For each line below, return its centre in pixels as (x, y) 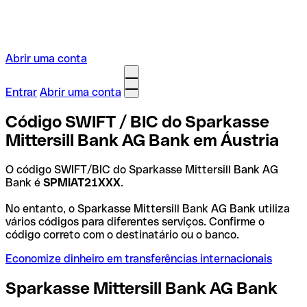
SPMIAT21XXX (82, 182)
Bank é (24, 182)
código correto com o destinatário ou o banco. (122, 234)
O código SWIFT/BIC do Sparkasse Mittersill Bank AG (142, 169)
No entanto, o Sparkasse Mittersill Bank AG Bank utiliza (148, 208)
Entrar (21, 92)
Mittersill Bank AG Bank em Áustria (142, 140)
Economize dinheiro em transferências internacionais (139, 258)
